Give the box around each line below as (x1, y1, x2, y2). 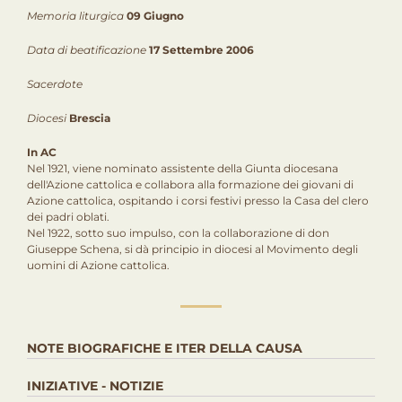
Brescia (69, 111, 110, 125)
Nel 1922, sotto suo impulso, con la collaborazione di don (27, 226, 329, 240)
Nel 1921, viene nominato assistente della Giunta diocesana (27, 162, 338, 175)
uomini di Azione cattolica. (27, 258, 170, 272)
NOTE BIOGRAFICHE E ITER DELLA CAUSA (27, 340, 302, 356)
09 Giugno (127, 9, 184, 22)
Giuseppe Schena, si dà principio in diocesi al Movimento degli (27, 242, 358, 256)
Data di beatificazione (27, 43, 146, 57)
